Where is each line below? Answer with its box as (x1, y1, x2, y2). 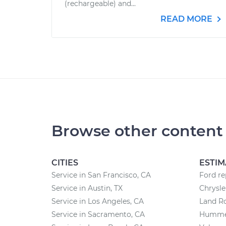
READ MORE (160, 14, 214, 24)
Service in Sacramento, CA (51, 210, 145, 219)
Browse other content (51, 122, 223, 140)
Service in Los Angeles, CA (51, 197, 144, 206)
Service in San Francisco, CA (51, 171, 151, 180)
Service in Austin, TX (51, 184, 123, 193)
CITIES (51, 158, 78, 167)
